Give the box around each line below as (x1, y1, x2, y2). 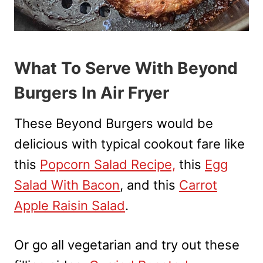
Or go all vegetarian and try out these (14, 237, 240, 252)
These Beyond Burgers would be (14, 115, 213, 131)
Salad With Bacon (14, 177, 120, 193)
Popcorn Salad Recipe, (40, 156, 176, 172)
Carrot (179, 177, 217, 193)
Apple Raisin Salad (14, 197, 125, 213)
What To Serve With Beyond (14, 58, 238, 78)
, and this (120, 177, 179, 193)
